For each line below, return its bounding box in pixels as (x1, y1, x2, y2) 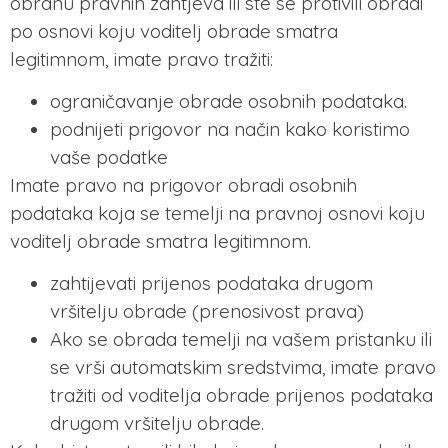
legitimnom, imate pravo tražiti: (10, 46, 273, 71)
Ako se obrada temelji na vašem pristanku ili (50, 327, 432, 352)
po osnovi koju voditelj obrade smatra (10, 18, 338, 43)
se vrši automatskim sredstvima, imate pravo (50, 355, 436, 380)
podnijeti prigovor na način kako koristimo (50, 117, 410, 142)
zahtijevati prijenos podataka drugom (50, 271, 373, 296)
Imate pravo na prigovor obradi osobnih (10, 173, 357, 198)
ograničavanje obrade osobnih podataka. (50, 89, 407, 114)
